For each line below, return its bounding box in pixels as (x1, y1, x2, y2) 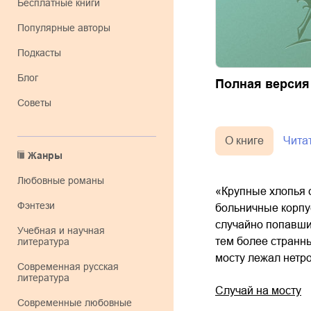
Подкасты (24, 47, 61, 58)
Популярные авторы (24, 22, 110, 33)
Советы (24, 97, 51, 108)
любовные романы (24, 175, 104, 186)
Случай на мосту (215, 285, 301, 297)
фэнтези (25, 200, 55, 211)
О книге (225, 135, 264, 147)
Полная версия (215, 77, 310, 92)
